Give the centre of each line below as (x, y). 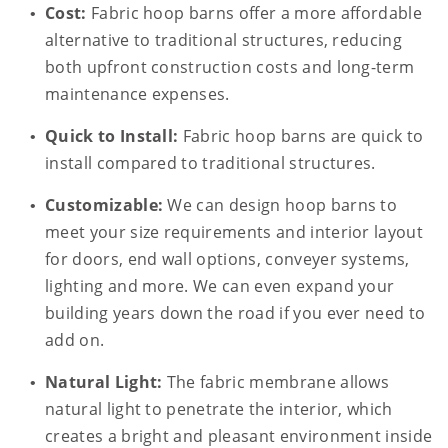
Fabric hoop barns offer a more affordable (254, 13)
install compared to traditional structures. (210, 163)
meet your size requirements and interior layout (234, 232)
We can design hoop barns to (280, 205)
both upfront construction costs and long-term (230, 67)
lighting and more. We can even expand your (220, 286)
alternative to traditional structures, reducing (224, 40)
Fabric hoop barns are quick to (301, 136)
